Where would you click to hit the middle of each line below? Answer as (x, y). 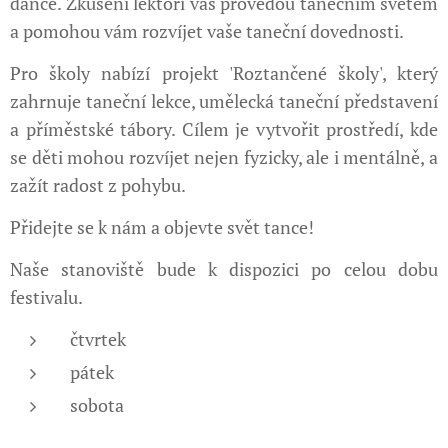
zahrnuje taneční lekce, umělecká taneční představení (224, 101)
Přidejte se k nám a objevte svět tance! (162, 227)
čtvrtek (98, 339)
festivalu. (46, 297)
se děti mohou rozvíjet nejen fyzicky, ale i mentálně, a (224, 157)
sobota (97, 405)
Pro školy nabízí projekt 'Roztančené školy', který (224, 73)
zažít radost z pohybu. (99, 185)
